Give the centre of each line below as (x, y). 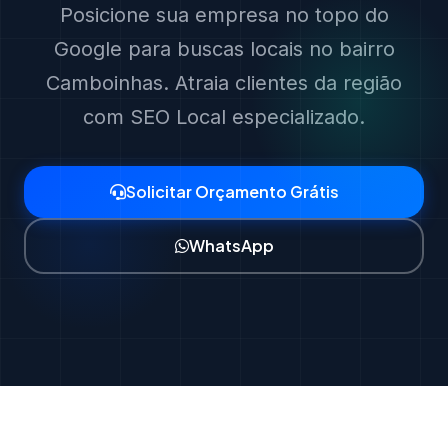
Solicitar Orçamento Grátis (232, 191)
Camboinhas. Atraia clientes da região (224, 83)
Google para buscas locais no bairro (224, 49)
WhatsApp (231, 245)
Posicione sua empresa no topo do (224, 15)
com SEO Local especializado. (224, 117)
